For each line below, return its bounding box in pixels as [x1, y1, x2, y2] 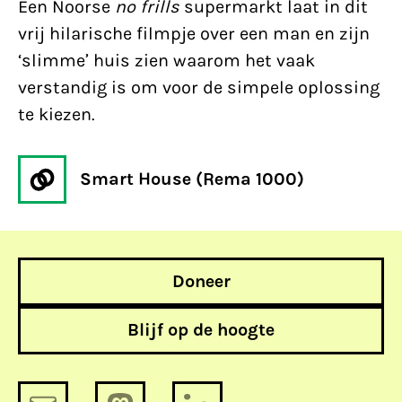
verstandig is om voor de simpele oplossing [18, 77, 380, 98]
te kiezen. [18, 104, 95, 125]
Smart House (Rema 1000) [80, 169, 304, 189]
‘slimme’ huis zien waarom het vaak [18, 50, 315, 71]
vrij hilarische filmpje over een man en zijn [18, 23, 370, 44]
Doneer [171, 271, 231, 292]
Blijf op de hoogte [127, 319, 275, 340]
